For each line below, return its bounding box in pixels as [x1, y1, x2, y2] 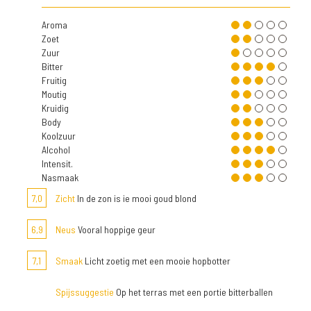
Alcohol [42, 144, 70, 155]
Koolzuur [42, 130, 76, 142]
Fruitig [42, 74, 67, 86]
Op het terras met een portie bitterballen [114, 286, 273, 298]
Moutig [42, 88, 67, 100]
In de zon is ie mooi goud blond [75, 192, 196, 204]
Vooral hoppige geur [76, 224, 155, 235]
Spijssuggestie [56, 286, 114, 298]
